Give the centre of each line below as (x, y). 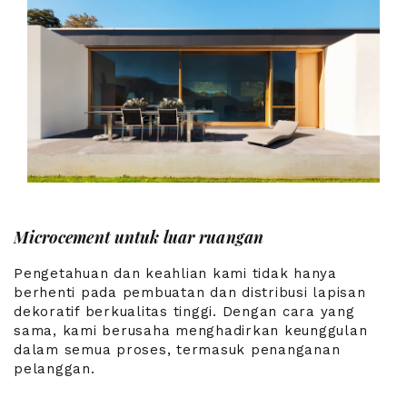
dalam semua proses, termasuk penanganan (177, 349)
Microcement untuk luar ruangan (139, 238)
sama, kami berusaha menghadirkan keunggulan (191, 330)
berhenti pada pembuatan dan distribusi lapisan (190, 292)
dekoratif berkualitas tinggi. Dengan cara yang (184, 311)
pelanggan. (55, 368)
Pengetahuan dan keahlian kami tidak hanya (175, 273)
